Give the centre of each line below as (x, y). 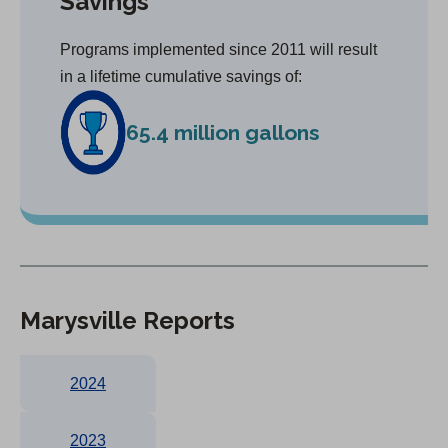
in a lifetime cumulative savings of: (181, 76)
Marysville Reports (127, 320)
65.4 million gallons (222, 132)
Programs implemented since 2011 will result (218, 49)
